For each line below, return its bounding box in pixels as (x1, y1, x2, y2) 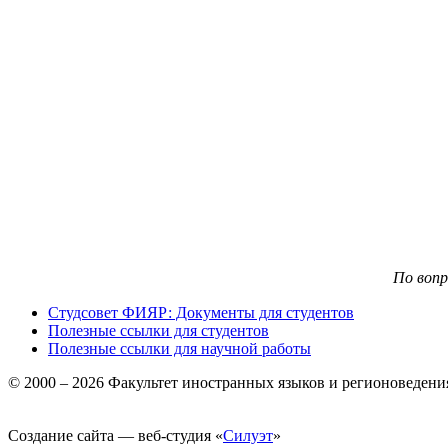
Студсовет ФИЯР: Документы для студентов (48, 303, 354, 321)
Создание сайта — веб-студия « (8, 426, 223, 444)
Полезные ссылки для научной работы (48, 339, 311, 357)
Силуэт (223, 426, 273, 444)
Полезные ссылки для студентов (48, 321, 269, 339)
